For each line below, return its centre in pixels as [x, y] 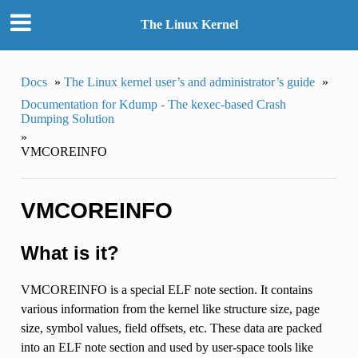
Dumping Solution [67, 118]
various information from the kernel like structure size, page [170, 308]
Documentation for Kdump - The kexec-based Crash [153, 104]
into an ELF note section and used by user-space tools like [167, 347]
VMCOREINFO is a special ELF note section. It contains [166, 289]
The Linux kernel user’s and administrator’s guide [189, 82]
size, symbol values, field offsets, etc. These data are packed [171, 328]
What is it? [70, 253]
